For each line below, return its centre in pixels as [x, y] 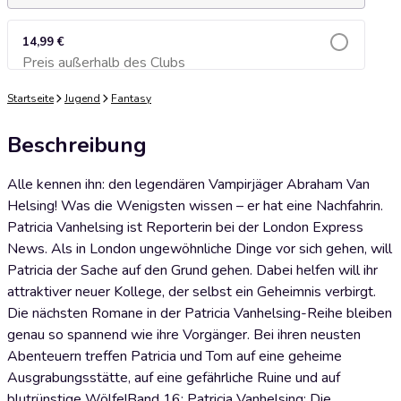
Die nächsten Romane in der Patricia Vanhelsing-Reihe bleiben [200, 313]
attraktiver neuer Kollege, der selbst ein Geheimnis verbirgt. [192, 292]
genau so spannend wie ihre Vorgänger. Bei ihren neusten [184, 335]
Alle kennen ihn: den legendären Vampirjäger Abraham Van [188, 184]
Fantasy [131, 98]
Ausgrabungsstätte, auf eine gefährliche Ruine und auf [174, 378]
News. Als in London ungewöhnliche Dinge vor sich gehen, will [200, 249]
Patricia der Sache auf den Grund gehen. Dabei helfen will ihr [192, 270]
